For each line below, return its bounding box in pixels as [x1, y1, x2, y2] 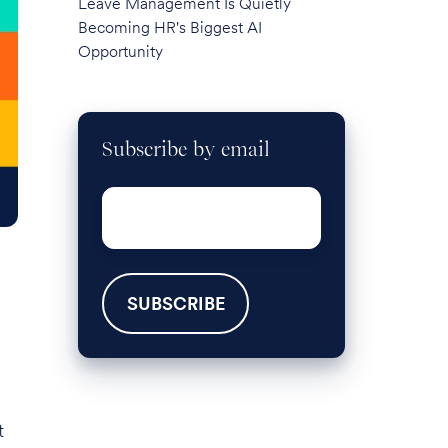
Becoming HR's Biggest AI [78, 17, 263, 37]
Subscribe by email [102, 136, 271, 161]
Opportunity [78, 41, 164, 61]
